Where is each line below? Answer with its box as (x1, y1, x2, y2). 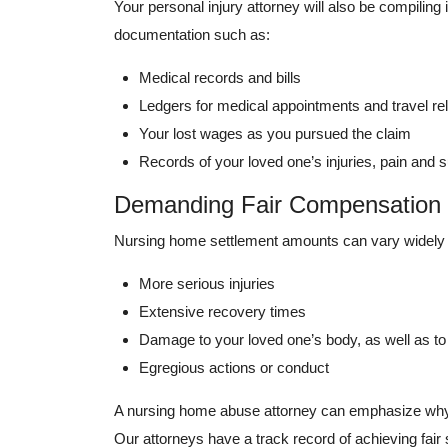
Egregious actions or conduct (139, 359, 329, 377)
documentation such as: (114, 26, 270, 44)
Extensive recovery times (139, 303, 306, 321)
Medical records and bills (139, 69, 301, 87)
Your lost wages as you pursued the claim (139, 125, 411, 143)
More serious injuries (139, 275, 275, 293)
